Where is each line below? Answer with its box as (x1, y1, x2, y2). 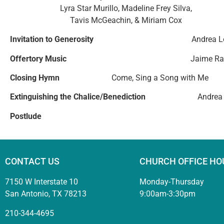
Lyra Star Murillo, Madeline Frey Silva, (10, 3, 192, 13)
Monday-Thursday (139, 177, 204, 187)
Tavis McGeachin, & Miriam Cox (70, 15, 182, 25)
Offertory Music (10, 53, 92, 63)
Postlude (10, 111, 41, 121)
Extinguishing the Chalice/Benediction (10, 92, 145, 102)
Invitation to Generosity (10, 34, 191, 44)
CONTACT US (5, 156, 59, 167)
